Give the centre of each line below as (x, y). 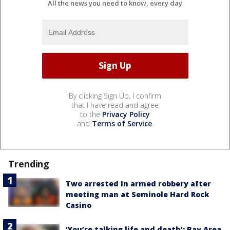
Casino (79, 205)
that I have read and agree (115, 105)
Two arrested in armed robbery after (138, 183)
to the (91, 114)
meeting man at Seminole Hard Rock (137, 194)
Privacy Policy (126, 114)
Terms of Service (122, 123)
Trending (29, 164)
